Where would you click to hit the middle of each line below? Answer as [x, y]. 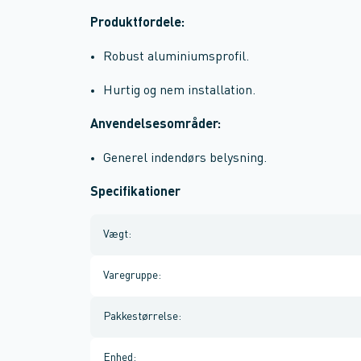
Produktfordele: [137, 23]
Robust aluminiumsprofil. [176, 57]
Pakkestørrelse [141, 317]
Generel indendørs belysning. [185, 159]
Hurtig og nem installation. [179, 91]
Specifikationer [135, 193]
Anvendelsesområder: [156, 125]
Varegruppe [131, 276]
